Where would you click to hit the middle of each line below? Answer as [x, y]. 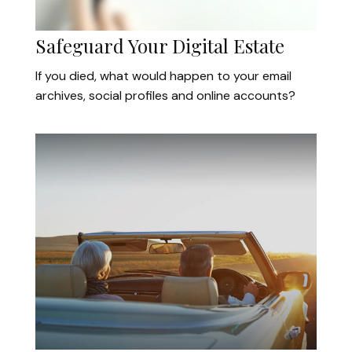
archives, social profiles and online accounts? [165, 96]
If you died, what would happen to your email [163, 76]
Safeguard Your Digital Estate [160, 46]
